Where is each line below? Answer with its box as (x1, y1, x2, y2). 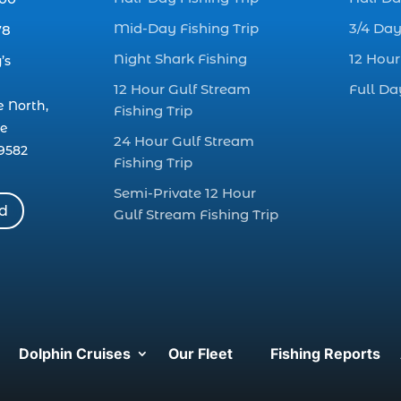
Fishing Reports (270, 345, 380, 363)
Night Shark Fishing (113, 50, 247, 68)
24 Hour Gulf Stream (113, 132, 254, 150)
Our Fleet (168, 345, 233, 363)
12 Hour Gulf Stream (113, 81, 251, 98)
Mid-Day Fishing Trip (113, 20, 259, 38)
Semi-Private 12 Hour (113, 184, 256, 202)
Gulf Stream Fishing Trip (113, 206, 278, 224)
